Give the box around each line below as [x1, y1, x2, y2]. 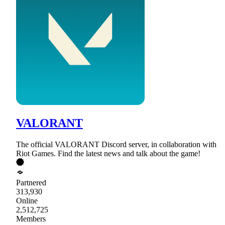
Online [16, 196, 38, 205]
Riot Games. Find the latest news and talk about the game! [16, 149, 200, 158]
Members [16, 214, 46, 223]
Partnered [16, 178, 46, 187]
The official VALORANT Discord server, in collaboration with [16, 140, 216, 149]
